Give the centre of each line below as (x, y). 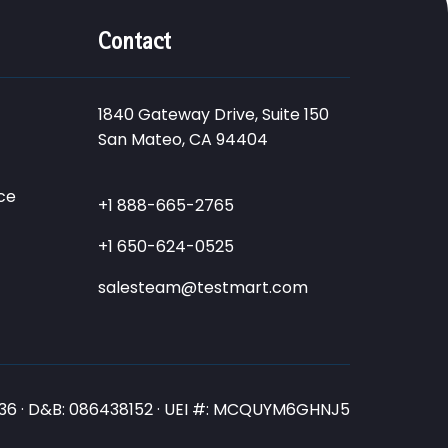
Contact (134, 41)
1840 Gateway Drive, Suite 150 (213, 114)
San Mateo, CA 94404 (182, 139)
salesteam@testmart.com (202, 287)
